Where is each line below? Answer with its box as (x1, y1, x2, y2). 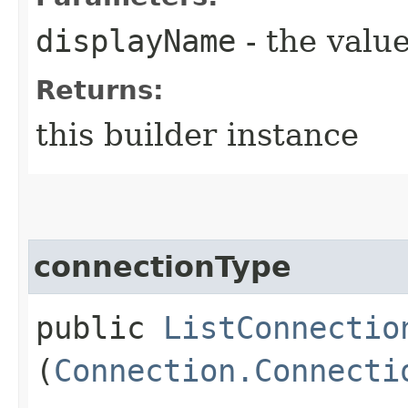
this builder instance (36, 116, 359, 153)
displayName (36, 22, 236, 59)
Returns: (36, 74, 164, 106)
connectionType (34, 250, 291, 283)
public (36, 309, 163, 346)
